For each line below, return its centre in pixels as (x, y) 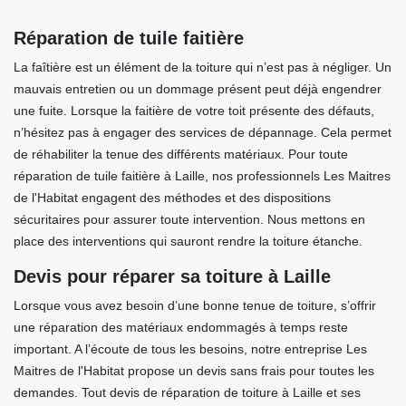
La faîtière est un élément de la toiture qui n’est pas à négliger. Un (203, 67)
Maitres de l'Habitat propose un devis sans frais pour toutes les (194, 371)
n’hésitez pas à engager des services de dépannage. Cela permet (203, 132)
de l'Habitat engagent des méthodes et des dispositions (172, 198)
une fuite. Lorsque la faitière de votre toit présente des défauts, (194, 111)
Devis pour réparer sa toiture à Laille (172, 276)
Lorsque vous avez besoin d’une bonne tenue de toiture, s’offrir (195, 305)
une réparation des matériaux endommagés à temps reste (181, 327)
